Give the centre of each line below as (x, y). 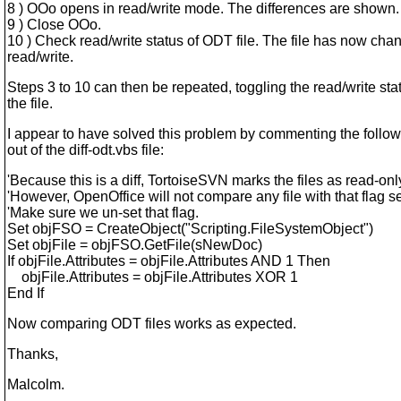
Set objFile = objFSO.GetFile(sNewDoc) (135, 245)
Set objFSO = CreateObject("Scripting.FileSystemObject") (190, 229)
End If (26, 293)
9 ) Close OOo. (54, 25)
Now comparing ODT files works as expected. (152, 324)
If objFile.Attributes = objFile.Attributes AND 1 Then (169, 261)
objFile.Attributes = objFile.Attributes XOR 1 (153, 277)
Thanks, (33, 354)
